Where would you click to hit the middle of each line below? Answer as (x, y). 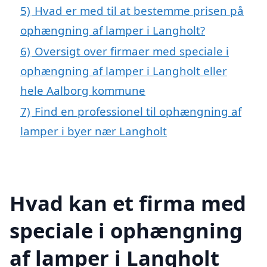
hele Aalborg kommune (83, 90)
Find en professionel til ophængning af (138, 111)
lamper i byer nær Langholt (94, 131)
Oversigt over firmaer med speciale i (132, 51)
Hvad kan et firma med (128, 203)
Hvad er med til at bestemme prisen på (139, 10)
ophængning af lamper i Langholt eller (124, 70)
